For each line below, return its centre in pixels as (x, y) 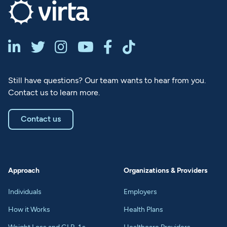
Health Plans (143, 209)
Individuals (25, 192)
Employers (140, 192)
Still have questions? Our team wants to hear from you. (107, 80)
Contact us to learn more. (54, 92)
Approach (24, 170)
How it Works (29, 209)
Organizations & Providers (166, 170)
